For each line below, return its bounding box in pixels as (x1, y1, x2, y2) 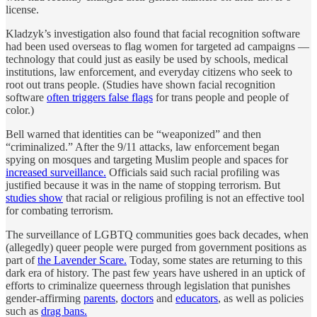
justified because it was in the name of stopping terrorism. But (6, 178, 280, 191)
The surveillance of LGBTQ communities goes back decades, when (6, 228, 309, 241)
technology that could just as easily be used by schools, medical (6, 52, 288, 65)
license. (6, 3, 39, 16)
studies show (6, 191, 63, 204)
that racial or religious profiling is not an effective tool (63, 191, 304, 204)
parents (83, 292, 115, 304)
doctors (121, 292, 154, 304)
